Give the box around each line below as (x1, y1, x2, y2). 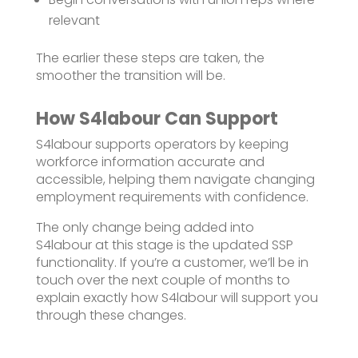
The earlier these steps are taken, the (35, 48, 265, 67)
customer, (183, 253, 246, 272)
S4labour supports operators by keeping (35, 134, 288, 153)
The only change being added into (35, 217, 254, 237)
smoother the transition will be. (35, 66, 225, 85)
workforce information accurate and (35, 152, 265, 171)
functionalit (35, 253, 107, 272)
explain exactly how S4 (35, 288, 177, 307)
